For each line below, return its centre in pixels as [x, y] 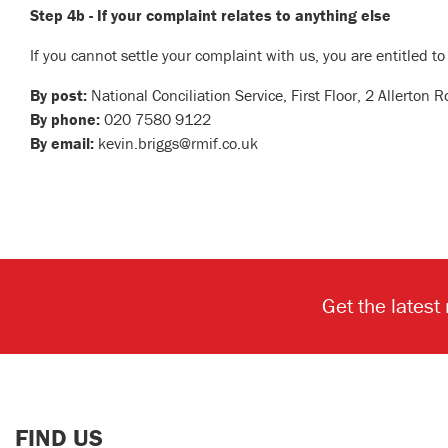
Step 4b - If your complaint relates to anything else [210, 15]
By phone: [65, 119]
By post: [60, 95]
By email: [64, 143]
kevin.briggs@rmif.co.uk [178, 143]
